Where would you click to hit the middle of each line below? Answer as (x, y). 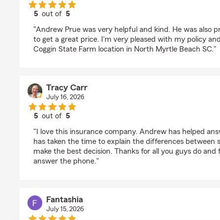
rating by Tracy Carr (85, 125)
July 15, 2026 (65, 209)
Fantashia (64, 199)
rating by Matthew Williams (97, 23)
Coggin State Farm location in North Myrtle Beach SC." (125, 49)
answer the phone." (66, 161)
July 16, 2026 (65, 97)
